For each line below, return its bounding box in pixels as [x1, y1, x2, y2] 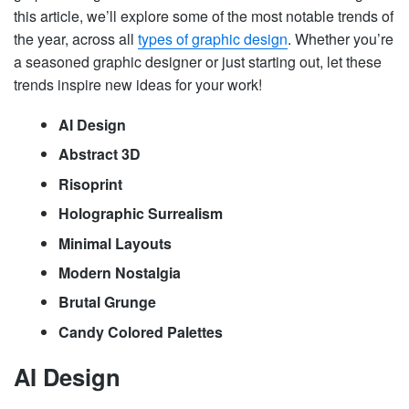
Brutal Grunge [58, 291, 156, 313]
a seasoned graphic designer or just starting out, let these [14, 50, 382, 72]
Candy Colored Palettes [58, 320, 223, 342]
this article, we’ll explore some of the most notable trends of [14, 5, 393, 26]
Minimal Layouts [58, 232, 172, 254]
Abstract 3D [58, 143, 141, 165]
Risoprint [58, 173, 122, 194]
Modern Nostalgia [58, 261, 181, 283]
